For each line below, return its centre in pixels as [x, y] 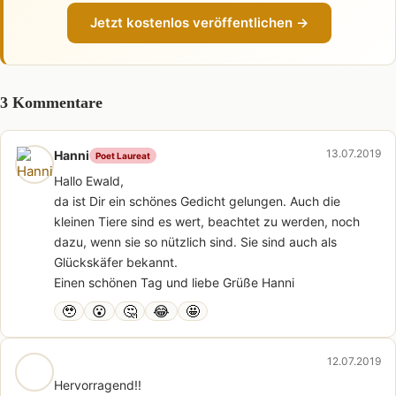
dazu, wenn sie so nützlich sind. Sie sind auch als [195, 242]
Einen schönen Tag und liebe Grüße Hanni [174, 283]
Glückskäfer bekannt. [116, 263]
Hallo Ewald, [89, 181]
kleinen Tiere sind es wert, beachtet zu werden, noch [207, 222]
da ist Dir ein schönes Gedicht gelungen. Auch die [197, 202]
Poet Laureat [123, 155]
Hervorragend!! [98, 385]
